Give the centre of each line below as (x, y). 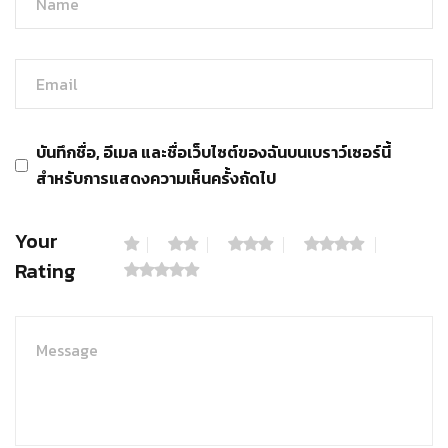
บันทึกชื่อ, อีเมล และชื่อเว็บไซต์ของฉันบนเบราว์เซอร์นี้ (213, 152)
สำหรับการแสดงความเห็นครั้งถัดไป (156, 178)
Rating (45, 271)
